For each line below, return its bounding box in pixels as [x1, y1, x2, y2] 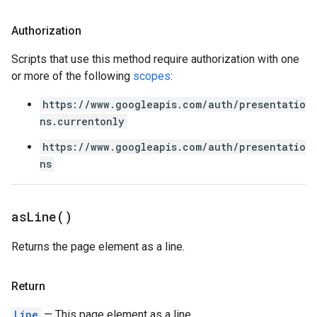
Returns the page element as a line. [11, 240, 185, 253]
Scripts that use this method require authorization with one [11, 52, 299, 66]
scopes [133, 69, 171, 83]
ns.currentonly [40, 115, 125, 128]
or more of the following [11, 69, 133, 83]
